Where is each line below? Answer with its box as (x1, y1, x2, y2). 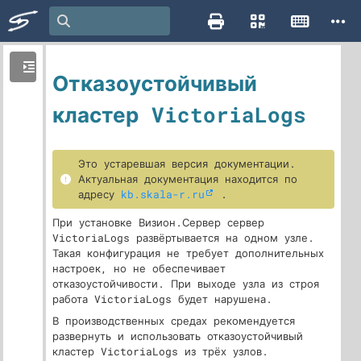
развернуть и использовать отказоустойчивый (52, 329, 303, 343)
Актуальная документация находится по (78, 172, 297, 186)
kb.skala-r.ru (121, 187, 205, 201)
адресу (78, 187, 121, 201)
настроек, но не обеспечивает (52, 261, 226, 276)
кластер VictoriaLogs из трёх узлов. (52, 344, 268, 359)
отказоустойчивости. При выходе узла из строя (52, 276, 319, 291)
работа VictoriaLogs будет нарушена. (52, 292, 272, 306)
